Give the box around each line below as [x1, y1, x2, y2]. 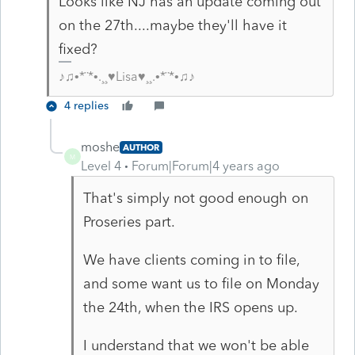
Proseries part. [82, 212, 175, 231]
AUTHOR [123, 141, 159, 153]
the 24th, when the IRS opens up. [82, 298, 298, 316]
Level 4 [81, 158, 121, 174]
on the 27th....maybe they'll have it [58, 16, 287, 34]
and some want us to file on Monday [82, 274, 319, 292]
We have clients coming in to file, [82, 250, 300, 269]
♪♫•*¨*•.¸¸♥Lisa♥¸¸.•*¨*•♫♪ [58, 68, 195, 84]
